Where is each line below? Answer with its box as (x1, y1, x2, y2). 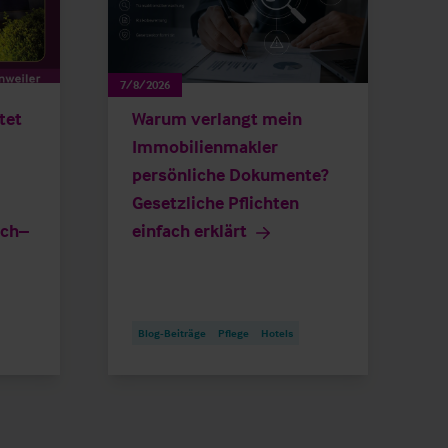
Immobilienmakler (132, 135, 278, 159)
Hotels (261, 326, 293, 341)
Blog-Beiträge (138, 326, 206, 341)
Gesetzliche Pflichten (132, 191, 299, 215)
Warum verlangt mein (132, 107, 302, 131)
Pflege (218, 326, 249, 341)
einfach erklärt (132, 219, 247, 243)
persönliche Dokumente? (132, 163, 329, 187)
